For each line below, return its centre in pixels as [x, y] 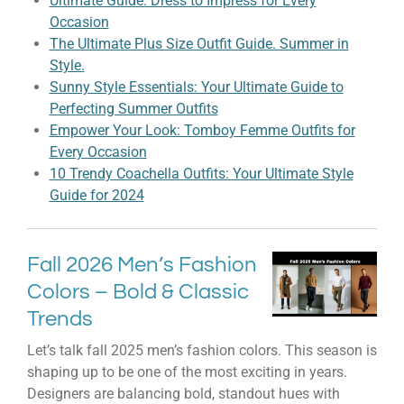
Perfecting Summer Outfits [133, 108]
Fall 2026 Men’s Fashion [142, 264]
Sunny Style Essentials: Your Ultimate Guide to [196, 87]
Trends [60, 318]
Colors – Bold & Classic [138, 291]
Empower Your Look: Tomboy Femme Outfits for [202, 130]
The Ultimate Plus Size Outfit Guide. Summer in [199, 43]
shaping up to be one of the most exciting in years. [187, 372]
